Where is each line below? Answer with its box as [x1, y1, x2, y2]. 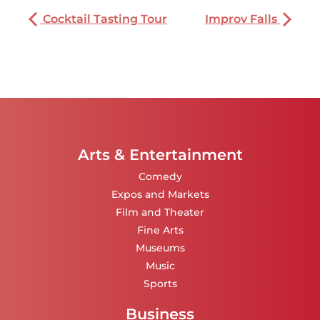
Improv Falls [205, 12, 280, 26]
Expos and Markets [111, 187, 209, 201]
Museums [135, 241, 185, 254]
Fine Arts [136, 223, 184, 236]
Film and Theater [116, 205, 204, 219]
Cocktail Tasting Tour [40, 12, 167, 26]
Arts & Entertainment [77, 146, 243, 164]
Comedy [138, 169, 182, 183]
